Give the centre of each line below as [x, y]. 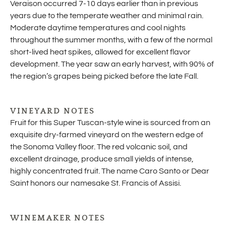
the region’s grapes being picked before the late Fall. [104, 76]
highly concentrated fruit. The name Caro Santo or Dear [110, 171]
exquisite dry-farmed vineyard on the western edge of [107, 135]
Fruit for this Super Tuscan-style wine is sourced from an [110, 123]
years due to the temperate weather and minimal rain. [107, 16]
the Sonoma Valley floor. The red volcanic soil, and [99, 147]
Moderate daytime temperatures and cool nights [98, 28]
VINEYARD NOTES [53, 111]
